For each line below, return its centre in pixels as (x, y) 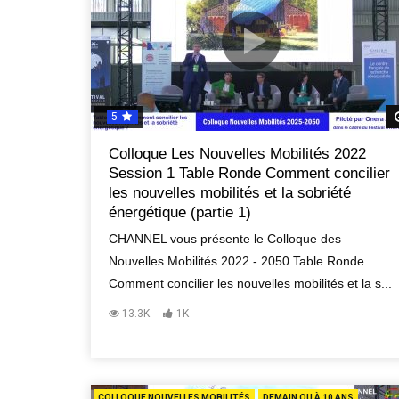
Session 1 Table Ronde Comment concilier (249, 173)
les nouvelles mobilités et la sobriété (230, 193)
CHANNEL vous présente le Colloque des (225, 239)
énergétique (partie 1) (180, 212)
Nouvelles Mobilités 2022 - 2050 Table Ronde (236, 261)
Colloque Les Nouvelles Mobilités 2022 (237, 154)
